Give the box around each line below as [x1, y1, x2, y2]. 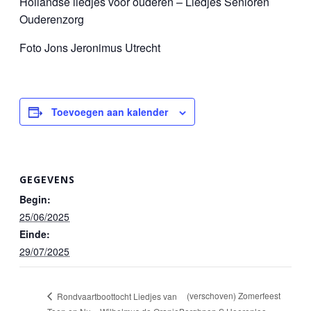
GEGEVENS [19, 172, 75, 186]
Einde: [19, 226, 50, 241]
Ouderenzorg [19, 11, 84, 27]
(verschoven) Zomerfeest [187, 289, 281, 302]
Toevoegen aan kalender [51, 105, 168, 119]
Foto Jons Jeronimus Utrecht [19, 40, 160, 56]
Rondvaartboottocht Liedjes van [55, 289, 177, 302]
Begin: [19, 192, 51, 206]
